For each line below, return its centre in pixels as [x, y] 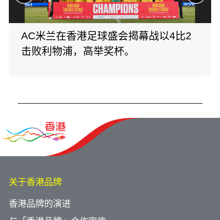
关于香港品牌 [35, 182]
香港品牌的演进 [40, 204]
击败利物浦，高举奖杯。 [78, 51]
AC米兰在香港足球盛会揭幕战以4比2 [106, 35]
